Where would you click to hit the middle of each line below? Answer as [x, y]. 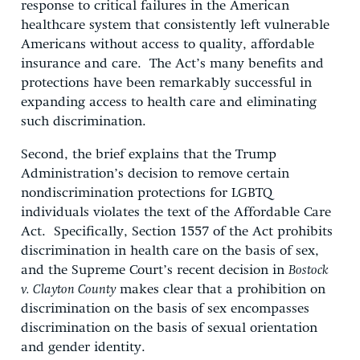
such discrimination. [84, 121]
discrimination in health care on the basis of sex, [170, 251]
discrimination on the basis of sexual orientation [169, 328]
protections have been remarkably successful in [166, 83]
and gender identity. [83, 347]
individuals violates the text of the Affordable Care [176, 212]
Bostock [309, 270]
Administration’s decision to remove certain [155, 174]
